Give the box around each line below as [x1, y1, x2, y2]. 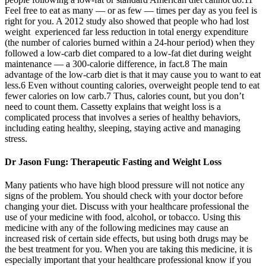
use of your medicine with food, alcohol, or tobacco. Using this [5, 212, 240, 223]
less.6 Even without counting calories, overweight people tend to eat [5, 80, 259, 90]
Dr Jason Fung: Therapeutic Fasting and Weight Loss [5, 157, 221, 167]
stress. [5, 133, 27, 144]
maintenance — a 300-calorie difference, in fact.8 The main [5, 58, 227, 69]
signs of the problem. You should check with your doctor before [5, 191, 243, 201]
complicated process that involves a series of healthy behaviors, [5, 112, 240, 122]
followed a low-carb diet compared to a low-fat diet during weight [5, 47, 251, 58]
